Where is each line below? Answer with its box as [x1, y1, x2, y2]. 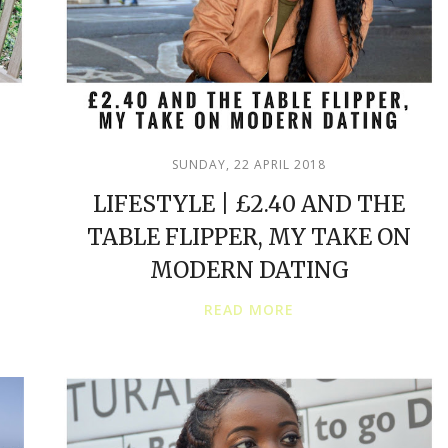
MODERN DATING [149, 256, 349, 284]
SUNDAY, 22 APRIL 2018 [172, 156, 326, 173]
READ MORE [204, 300, 294, 319]
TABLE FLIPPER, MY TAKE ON [87, 223, 411, 251]
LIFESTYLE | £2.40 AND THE [93, 190, 405, 218]
